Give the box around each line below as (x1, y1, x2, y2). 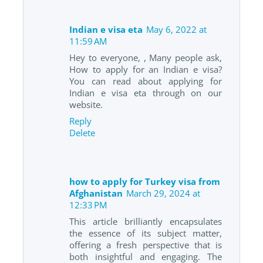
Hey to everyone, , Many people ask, (69, 51, 222, 63)
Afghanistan (69, 187, 123, 199)
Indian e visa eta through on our (69, 86, 222, 99)
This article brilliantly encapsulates (69, 215, 222, 227)
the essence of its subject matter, (69, 227, 222, 239)
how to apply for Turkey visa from (69, 175, 220, 187)
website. (69, 98, 103, 110)
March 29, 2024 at (126, 187, 200, 199)
